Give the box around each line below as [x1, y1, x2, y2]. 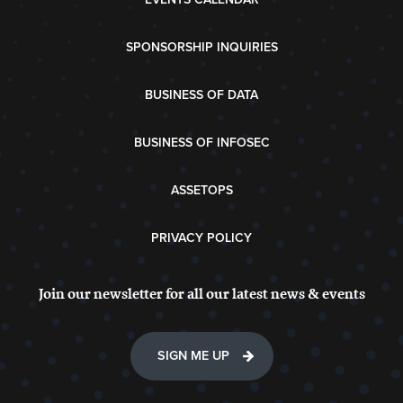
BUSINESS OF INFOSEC [133, 135, 270, 151]
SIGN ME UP [157, 348, 229, 364]
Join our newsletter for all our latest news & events [38, 283, 365, 305]
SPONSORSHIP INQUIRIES [125, 40, 278, 56]
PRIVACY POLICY [151, 230, 252, 246]
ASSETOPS [170, 183, 233, 199]
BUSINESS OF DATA [145, 87, 258, 103]
